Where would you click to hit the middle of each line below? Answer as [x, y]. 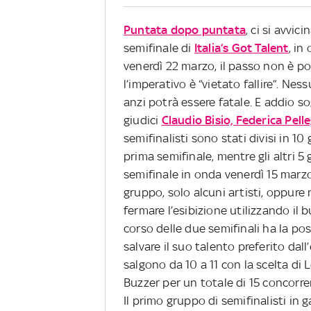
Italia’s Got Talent [241, 48]
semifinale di [159, 48]
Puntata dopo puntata [185, 30]
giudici [143, 120]
